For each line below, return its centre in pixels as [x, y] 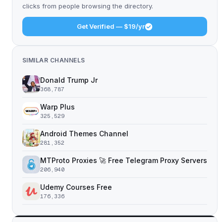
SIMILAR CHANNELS [54, 60]
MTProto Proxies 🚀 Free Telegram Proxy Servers [124, 160]
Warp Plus [57, 107]
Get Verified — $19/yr [111, 26]
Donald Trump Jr [69, 80]
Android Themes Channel [84, 134]
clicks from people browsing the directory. [88, 6]
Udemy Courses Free [76, 187]
